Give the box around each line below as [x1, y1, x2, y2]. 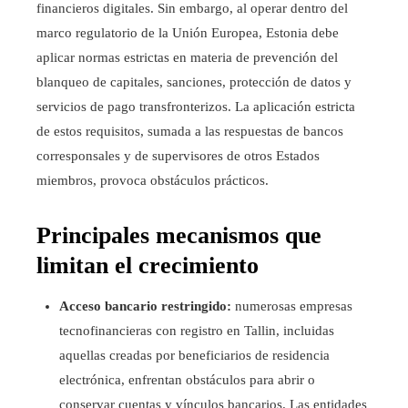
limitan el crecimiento [36, 251, 259, 279]
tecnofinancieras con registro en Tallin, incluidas [59, 322, 334, 338]
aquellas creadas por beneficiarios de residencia [59, 347, 330, 362]
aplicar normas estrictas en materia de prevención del [36, 49, 338, 65]
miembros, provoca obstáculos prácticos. [36, 172, 269, 188]
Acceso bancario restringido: [59, 298, 231, 313]
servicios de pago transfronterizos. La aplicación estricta [36, 98, 355, 114]
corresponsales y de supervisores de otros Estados [36, 148, 320, 163]
